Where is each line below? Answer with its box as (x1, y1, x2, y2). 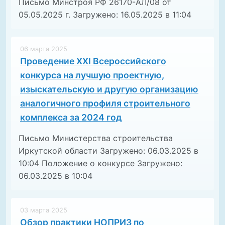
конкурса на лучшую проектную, (20, 70, 164, 81)
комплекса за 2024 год (20, 112, 122, 123)
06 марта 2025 (20, 45, 67, 53)
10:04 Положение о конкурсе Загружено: (19, 158, 182, 169)
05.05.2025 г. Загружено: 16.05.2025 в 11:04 (19, 10, 191, 20)
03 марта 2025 (20, 206, 67, 214)
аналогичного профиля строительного (20, 98, 190, 109)
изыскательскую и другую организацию (20, 84, 198, 95)
